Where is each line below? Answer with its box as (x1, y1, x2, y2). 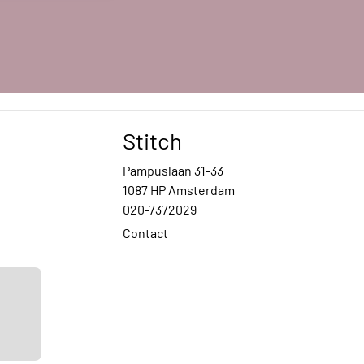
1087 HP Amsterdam (123, 182, 235, 198)
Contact (123, 225, 168, 241)
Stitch (123, 127, 182, 155)
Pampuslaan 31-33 (123, 162, 223, 179)
